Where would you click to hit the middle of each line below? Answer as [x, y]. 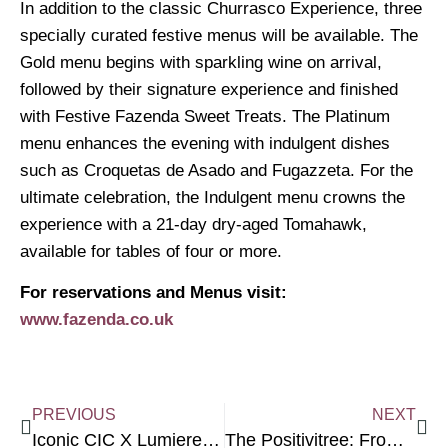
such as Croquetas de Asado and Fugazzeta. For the [216, 170]
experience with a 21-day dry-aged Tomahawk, [193, 224]
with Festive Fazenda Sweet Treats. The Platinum [205, 116]
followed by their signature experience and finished [209, 89]
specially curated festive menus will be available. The [219, 35]
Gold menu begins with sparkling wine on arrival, [201, 62]
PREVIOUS [74, 414]
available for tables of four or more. [151, 251]
